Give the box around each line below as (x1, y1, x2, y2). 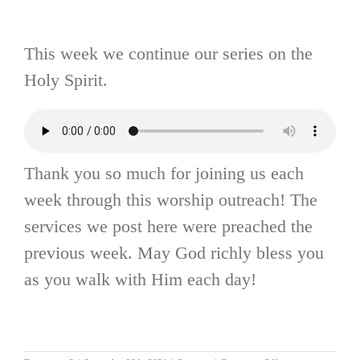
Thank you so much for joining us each (24, 163, 304, 184)
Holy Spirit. (24, 70, 108, 91)
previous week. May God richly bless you (24, 243, 324, 264)
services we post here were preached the (24, 216, 313, 237)
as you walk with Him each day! (24, 269, 256, 290)
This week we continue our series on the (24, 43, 313, 64)
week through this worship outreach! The (24, 190, 317, 211)
